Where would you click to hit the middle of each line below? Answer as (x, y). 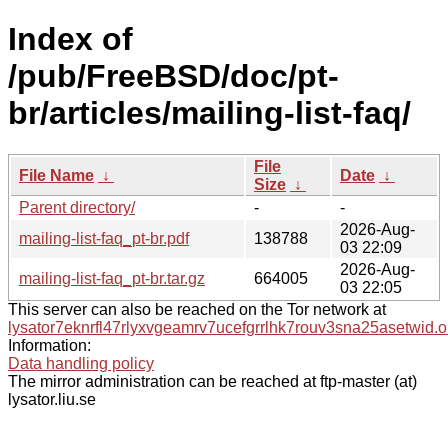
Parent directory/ (77, 207)
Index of (70, 39)
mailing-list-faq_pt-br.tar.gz (112, 278)
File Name (56, 175)
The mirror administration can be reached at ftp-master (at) (212, 381)
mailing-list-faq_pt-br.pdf (104, 238)
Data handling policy (81, 363)
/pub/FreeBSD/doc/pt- (173, 76)
